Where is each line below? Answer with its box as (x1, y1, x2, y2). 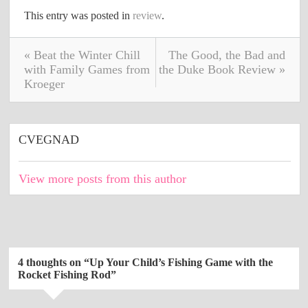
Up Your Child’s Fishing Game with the (89, 256, 274, 268)
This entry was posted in (24, 9, 133, 21)
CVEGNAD (19, 132, 80, 146)
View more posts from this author (19, 171, 187, 186)
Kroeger (24, 76, 65, 91)
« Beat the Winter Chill (24, 47, 141, 62)
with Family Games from (24, 62, 151, 76)
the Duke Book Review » (158, 62, 285, 76)
